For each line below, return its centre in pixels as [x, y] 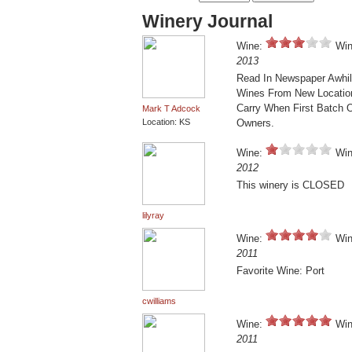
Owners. [255, 123]
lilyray [153, 216]
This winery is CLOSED [290, 185]
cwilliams [159, 301]
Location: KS [166, 122]
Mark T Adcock [171, 109]
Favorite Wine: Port [280, 271]
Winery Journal [207, 22]
